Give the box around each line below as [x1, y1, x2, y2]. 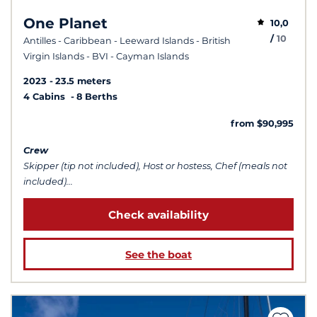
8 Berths [76, 91, 117, 102]
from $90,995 [231, 117, 294, 129]
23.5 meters [55, 75, 111, 86]
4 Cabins [23, 91, 68, 102]
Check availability [108, 207, 209, 221]
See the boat [125, 248, 192, 262]
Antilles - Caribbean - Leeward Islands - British [23, 35, 231, 46]
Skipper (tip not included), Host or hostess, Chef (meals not [23, 160, 287, 171]
